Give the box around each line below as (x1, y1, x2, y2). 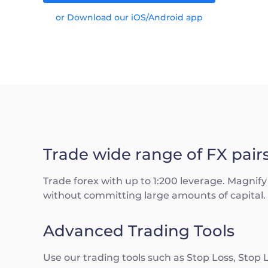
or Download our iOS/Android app (56, 12, 203, 23)
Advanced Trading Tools (43, 221, 234, 240)
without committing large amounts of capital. (43, 190, 266, 201)
